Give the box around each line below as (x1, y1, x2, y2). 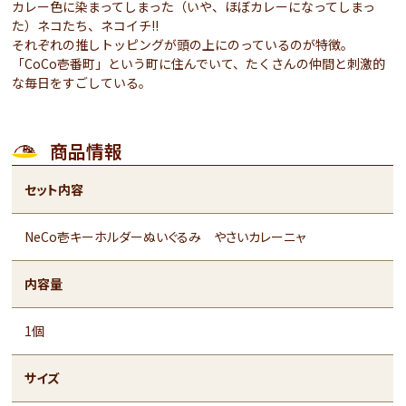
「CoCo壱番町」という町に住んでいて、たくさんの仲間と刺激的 (12, 54, 386, 72)
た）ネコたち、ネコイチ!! (12, 16, 162, 34)
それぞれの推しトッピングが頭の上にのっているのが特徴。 (12, 35, 357, 53)
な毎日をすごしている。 (12, 73, 152, 92)
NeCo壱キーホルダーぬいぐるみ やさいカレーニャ (24, 227, 306, 246)
